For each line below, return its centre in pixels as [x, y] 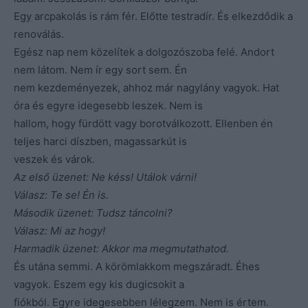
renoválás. [39, 34]
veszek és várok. [54, 159]
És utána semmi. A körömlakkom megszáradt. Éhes [137, 266]
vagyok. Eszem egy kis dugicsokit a [99, 284]
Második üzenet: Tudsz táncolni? [93, 212]
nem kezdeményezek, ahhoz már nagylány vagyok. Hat [146, 87]
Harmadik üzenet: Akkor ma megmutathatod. [121, 248]
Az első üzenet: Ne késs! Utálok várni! [105, 177]
